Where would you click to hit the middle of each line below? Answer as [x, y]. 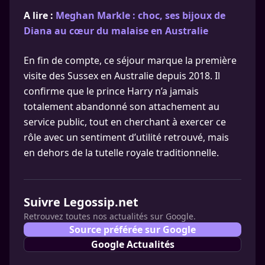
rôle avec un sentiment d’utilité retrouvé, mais [126, 137]
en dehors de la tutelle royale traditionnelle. [121, 153]
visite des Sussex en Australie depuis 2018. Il [122, 76]
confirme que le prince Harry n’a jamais [111, 91]
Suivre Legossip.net [81, 202]
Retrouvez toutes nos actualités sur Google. [110, 216]
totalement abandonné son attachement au [122, 106]
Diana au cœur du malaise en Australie [116, 31]
